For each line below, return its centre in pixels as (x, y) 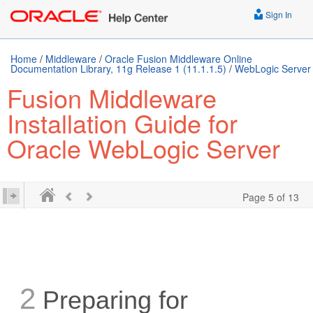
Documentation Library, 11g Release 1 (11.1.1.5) (118, 68)
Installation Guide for (122, 123)
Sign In (278, 14)
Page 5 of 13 (271, 197)
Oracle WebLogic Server (144, 148)
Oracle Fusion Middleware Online (179, 59)
